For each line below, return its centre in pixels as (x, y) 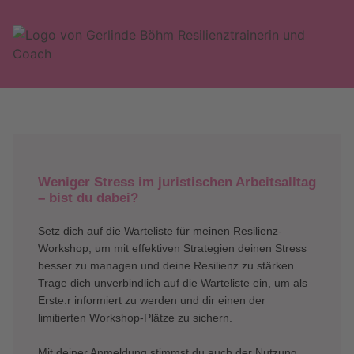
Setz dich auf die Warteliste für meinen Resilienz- (160, 231)
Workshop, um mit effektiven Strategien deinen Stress (172, 248)
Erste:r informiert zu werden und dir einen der (152, 300)
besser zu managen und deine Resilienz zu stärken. (168, 265)
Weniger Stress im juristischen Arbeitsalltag (177, 182)
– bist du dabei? (88, 198)
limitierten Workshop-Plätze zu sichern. (135, 318)
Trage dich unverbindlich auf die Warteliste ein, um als (173, 283)
